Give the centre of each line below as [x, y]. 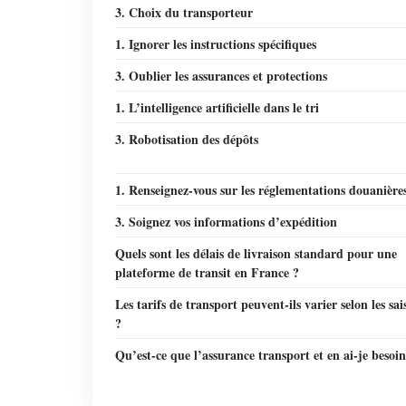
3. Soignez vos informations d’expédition [226, 222]
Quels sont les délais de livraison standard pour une [256, 253]
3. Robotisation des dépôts [187, 139]
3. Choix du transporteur [184, 12]
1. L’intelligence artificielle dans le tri [217, 107]
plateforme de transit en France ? [207, 272]
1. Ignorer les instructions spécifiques [216, 44]
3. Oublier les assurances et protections [221, 76]
